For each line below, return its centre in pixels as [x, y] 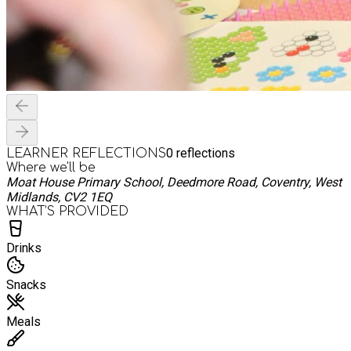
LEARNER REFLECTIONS [86, 153]
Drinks [24, 248]
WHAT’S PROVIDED [67, 211]
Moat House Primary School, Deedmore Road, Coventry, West [174, 182]
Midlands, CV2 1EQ [59, 197]
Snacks [26, 284]
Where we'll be [51, 167]
